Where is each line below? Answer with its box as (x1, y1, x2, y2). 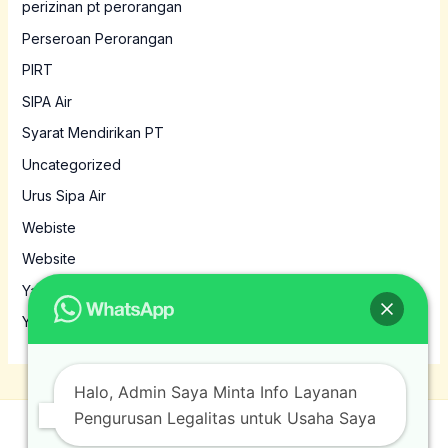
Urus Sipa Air (21, 187, 106, 205)
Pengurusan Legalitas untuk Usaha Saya (74, 408, 376, 428)
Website (21, 250, 76, 268)
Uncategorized (21, 155, 121, 173)
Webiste (21, 218, 76, 236)
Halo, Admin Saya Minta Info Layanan (74, 382, 357, 402)
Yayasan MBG (21, 313, 112, 331)
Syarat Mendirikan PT (21, 124, 164, 142)
